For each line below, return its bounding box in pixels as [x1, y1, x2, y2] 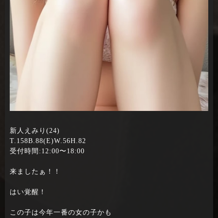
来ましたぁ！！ [10, 167, 61, 175]
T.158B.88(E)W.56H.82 [10, 137, 86, 145]
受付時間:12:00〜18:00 [10, 147, 85, 155]
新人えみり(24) [10, 127, 60, 134]
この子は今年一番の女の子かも [10, 208, 112, 216]
